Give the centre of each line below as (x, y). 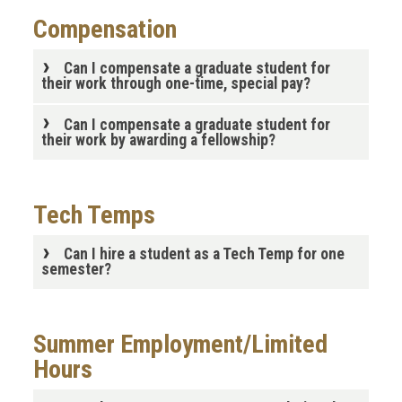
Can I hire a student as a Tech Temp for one (204, 254)
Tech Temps (94, 214)
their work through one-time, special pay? (175, 84)
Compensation (105, 30)
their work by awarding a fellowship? (158, 140)
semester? (76, 270)
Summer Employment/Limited (180, 345)
